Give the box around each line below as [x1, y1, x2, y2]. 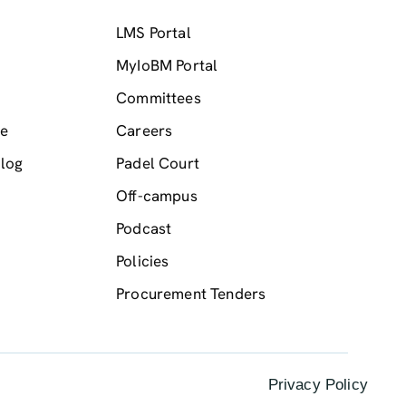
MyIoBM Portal [116, 54, 218, 75]
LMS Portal [116, 22, 191, 43]
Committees [116, 87, 201, 108]
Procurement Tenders [116, 283, 266, 304]
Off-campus [116, 185, 198, 206]
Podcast [116, 217, 172, 238]
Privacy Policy [267, 375, 368, 393]
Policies [116, 250, 169, 271]
